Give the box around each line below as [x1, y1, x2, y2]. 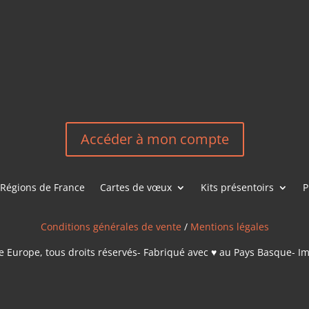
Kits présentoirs [201, 180, 274, 194]
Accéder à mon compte [80, 130, 229, 149]
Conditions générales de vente [40, 219, 181, 233]
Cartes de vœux [100, 180, 172, 194]
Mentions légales [190, 219, 269, 233]
